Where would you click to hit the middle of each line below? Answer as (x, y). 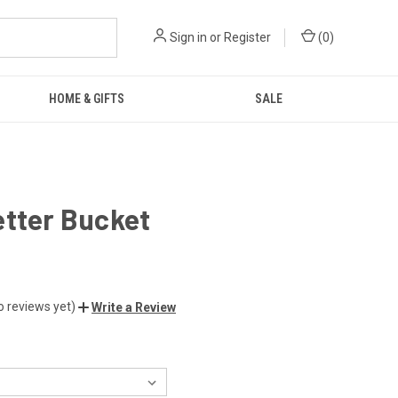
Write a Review (134, 307)
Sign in (188, 37)
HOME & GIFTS (87, 99)
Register (247, 37)
